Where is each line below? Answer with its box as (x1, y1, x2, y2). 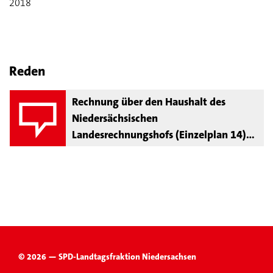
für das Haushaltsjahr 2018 (72, 144, 197, 158)
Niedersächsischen (72, 111, 158, 126)
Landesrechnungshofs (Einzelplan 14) (72, 127, 246, 142)
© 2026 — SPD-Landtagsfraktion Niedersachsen (18, 251, 196, 262)
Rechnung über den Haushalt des (72, 94, 225, 109)
